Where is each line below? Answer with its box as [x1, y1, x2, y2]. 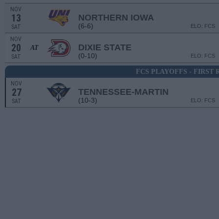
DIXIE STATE [78, 43, 131, 52]
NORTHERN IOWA [78, 13, 154, 22]
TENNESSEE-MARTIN [78, 87, 169, 97]
